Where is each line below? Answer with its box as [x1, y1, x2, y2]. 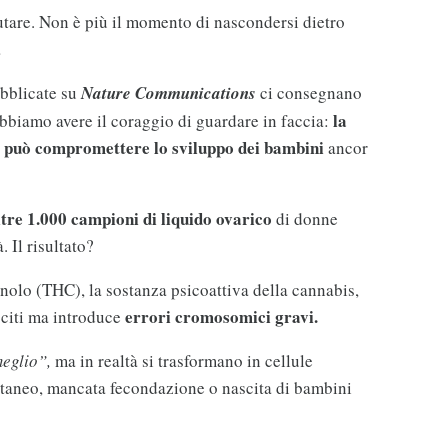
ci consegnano [255, 81, 362, 105]
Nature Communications [80, 81, 256, 106]
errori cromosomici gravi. [124, 304, 318, 330]
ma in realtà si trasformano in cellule [50, 349, 313, 373]
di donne [271, 207, 338, 231]
